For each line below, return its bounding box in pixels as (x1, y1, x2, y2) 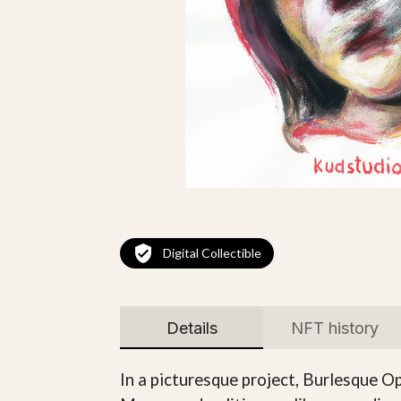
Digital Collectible (163, 245, 262, 260)
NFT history (291, 318, 380, 337)
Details (166, 318, 218, 337)
